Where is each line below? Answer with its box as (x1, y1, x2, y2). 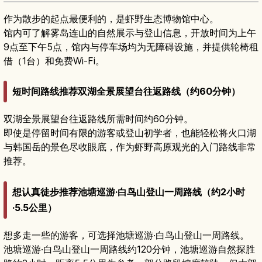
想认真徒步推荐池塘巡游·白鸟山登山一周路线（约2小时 (12, 185, 245, 198)
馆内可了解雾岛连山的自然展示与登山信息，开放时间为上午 (4, 26, 256, 39)
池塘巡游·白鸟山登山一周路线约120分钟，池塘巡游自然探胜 (4, 243, 255, 255)
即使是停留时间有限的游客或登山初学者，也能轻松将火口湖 (4, 127, 256, 139)
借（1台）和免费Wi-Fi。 (4, 54, 105, 67)
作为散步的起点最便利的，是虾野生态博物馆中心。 (4, 12, 219, 25)
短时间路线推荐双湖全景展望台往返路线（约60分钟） (12, 85, 240, 98)
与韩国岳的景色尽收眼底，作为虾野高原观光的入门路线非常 (4, 141, 256, 153)
